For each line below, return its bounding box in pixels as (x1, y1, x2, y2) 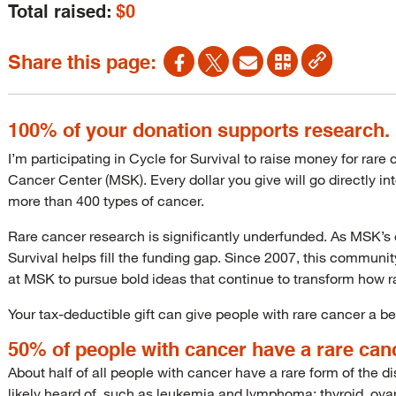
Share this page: (8, 50, 156, 73)
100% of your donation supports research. (8, 118, 390, 141)
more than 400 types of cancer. (8, 192, 204, 209)
